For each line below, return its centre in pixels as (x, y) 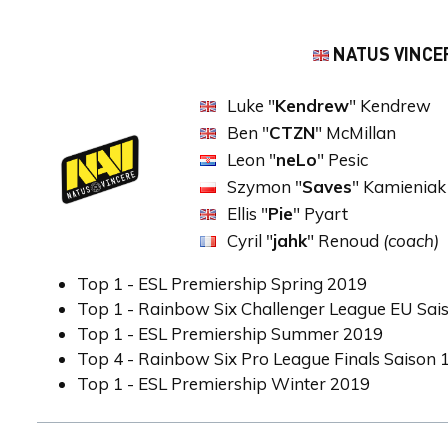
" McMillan (355, 132)
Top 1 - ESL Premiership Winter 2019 (223, 383)
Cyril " (250, 240)
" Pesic (342, 159)
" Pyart (320, 213)
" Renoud (345, 240)
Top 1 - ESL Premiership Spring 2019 (222, 283)
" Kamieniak (399, 186)
